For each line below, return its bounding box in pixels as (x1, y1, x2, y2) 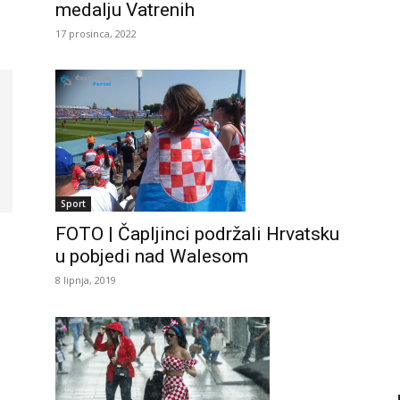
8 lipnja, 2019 (55, 273, 116, 287)
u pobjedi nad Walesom (55, 246, 248, 268)
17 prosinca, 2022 (55, 26, 137, 40)
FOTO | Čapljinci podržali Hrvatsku (55, 223, 339, 246)
